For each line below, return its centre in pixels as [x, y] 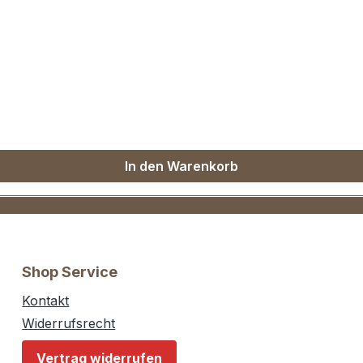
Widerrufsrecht [69, 324]
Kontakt [46, 301]
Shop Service [70, 272]
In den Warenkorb [181, 166]
